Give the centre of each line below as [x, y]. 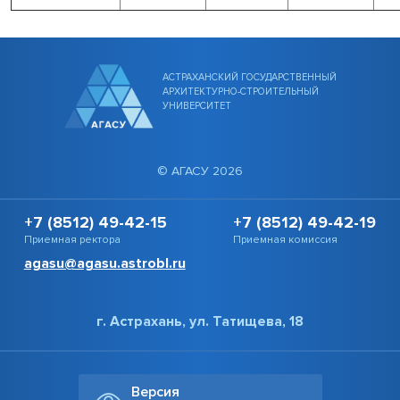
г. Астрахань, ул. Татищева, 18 [200, 321]
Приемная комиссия [286, 239]
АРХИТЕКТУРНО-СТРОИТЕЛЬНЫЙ [240, 92]
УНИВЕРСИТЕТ [196, 106]
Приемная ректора [72, 239]
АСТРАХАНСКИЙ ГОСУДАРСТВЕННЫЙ [249, 78]
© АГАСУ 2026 [200, 171]
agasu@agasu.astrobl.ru [104, 263]
